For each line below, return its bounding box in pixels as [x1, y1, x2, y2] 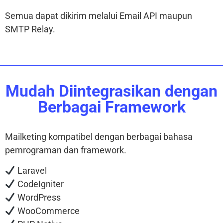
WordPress [15, 192, 61, 203]
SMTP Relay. [5, 23, 55, 34]
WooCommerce [15, 206, 80, 217]
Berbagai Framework [37, 98, 186, 117]
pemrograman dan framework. [5, 145, 126, 156]
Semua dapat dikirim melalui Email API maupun [5, 10, 192, 21]
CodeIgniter [15, 179, 64, 190]
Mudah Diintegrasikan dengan [5, 82, 218, 101]
